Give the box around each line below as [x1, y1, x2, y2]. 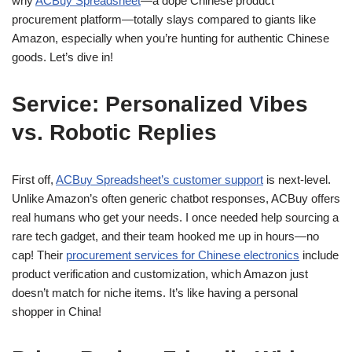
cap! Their [12, 248, 66, 262]
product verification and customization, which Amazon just [12, 267, 308, 280]
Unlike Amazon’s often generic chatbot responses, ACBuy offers [12, 192, 340, 205]
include [299, 248, 339, 262]
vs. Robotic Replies [12, 120, 217, 145]
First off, [12, 173, 56, 186]
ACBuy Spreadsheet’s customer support [56, 173, 263, 186]
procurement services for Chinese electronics [66, 248, 299, 262]
